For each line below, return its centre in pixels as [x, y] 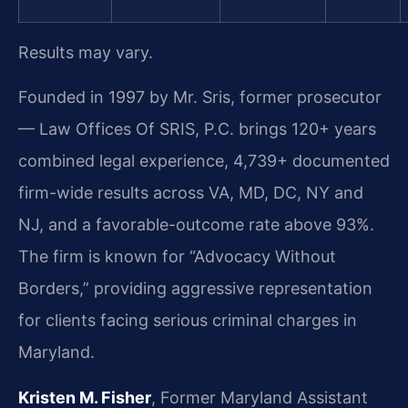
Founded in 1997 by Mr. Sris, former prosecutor [200, 97]
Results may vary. [86, 52]
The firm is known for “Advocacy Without [177, 257]
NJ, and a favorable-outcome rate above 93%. [196, 225]
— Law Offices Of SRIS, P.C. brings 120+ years [197, 129]
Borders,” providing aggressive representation [195, 289]
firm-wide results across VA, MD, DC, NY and [191, 193]
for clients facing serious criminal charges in [188, 321]
